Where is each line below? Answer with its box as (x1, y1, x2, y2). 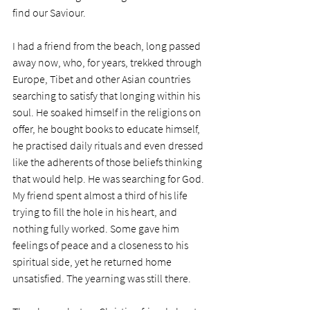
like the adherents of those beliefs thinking (12, 155, 204, 170)
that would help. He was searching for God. (12, 172, 206, 186)
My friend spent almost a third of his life (12, 188, 190, 203)
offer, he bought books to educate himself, (12, 122, 202, 136)
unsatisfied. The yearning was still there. (12, 271, 193, 286)
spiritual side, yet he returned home (12, 255, 174, 269)
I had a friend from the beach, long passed (12, 39, 203, 53)
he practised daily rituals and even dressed (12, 138, 206, 153)
